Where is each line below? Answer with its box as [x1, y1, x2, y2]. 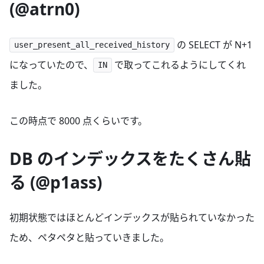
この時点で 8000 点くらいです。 [9, 114, 147, 127]
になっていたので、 [9, 58, 93, 71]
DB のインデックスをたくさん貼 [9, 147, 251, 170]
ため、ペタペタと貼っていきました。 [9, 231, 169, 245]
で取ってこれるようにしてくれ [111, 58, 246, 71]
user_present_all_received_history [14, 40, 170, 50]
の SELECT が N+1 [174, 38, 252, 51]
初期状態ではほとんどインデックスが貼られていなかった [9, 211, 255, 225]
